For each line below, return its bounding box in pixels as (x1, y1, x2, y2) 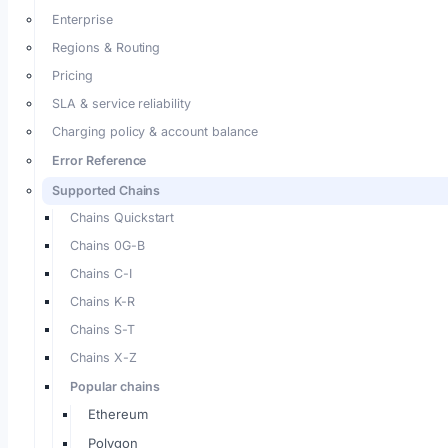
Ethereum (88, 406, 148, 422)
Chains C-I (70, 266, 132, 281)
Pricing (52, 68, 93, 83)
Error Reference (52, 153, 147, 168)
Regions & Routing (52, 40, 161, 55)
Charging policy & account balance (52, 124, 258, 139)
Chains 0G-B (70, 238, 145, 253)
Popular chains (70, 379, 160, 394)
